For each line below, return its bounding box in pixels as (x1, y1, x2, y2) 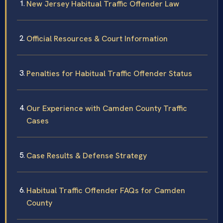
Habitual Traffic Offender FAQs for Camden (26, 185, 185, 196)
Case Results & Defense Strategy (26, 150, 147, 161)
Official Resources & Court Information (26, 33, 168, 44)
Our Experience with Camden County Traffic (26, 103, 187, 113)
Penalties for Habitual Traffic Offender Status (26, 68, 192, 79)
